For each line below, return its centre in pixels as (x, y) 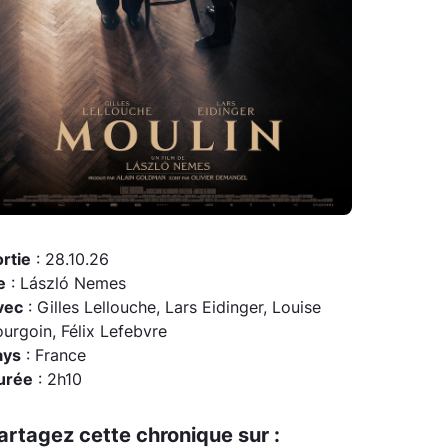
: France (53, 355)
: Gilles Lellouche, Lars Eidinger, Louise (172, 307)
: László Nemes (66, 283)
